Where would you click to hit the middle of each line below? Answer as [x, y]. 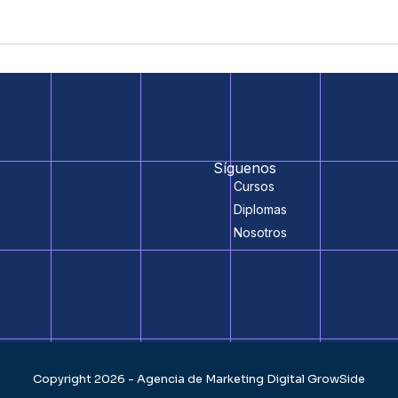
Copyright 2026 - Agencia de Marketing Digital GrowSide [199, 379]
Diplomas [260, 210]
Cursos [254, 187]
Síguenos [245, 168]
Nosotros [260, 233]
